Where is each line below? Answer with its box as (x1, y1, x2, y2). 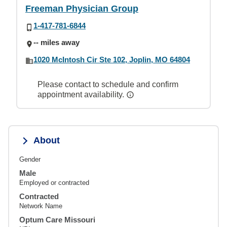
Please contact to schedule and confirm (37, 80, 178, 89)
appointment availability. (37, 90, 126, 99)
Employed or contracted (19, 178, 89, 186)
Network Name (19, 202, 62, 210)
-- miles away (33, 38, 80, 47)
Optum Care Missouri (19, 215, 95, 224)
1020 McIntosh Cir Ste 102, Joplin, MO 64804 (33, 55, 190, 64)
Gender (19, 155, 41, 163)
